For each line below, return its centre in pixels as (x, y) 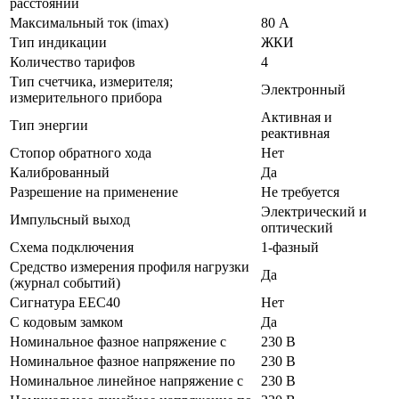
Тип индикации (58, 42)
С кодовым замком (66, 322)
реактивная (295, 133)
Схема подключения (72, 247)
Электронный (303, 89)
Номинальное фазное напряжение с (118, 341)
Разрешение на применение (94, 191)
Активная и (297, 117)
